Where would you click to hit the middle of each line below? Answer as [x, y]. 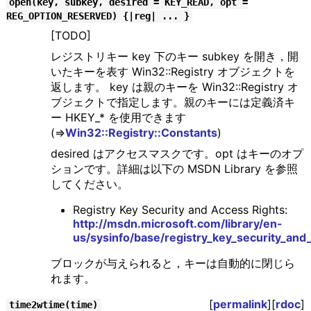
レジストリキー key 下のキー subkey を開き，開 [174, 57]
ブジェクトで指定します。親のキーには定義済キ [173, 102]
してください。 [89, 184]
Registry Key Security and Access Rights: [180, 210]
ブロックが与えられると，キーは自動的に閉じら [173, 263]
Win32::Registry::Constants [141, 133]
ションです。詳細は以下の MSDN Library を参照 [174, 169]
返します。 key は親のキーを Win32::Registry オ [174, 87]
